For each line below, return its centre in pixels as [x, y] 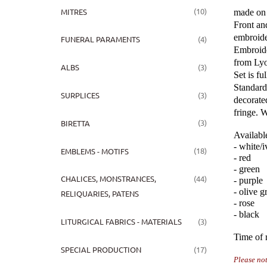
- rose [244, 203]
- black [246, 214]
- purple [248, 180]
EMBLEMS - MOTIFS [94, 151]
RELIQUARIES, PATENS [100, 194]
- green [247, 169]
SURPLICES [80, 95]
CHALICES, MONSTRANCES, [108, 179]
